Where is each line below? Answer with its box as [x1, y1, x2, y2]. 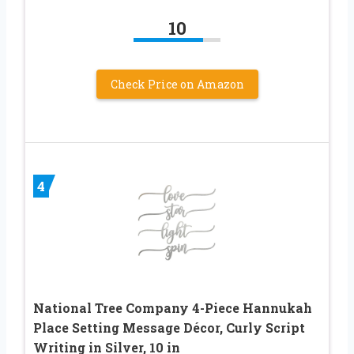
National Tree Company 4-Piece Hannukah [33, 299, 312, 316]
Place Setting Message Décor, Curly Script [33, 318, 305, 336]
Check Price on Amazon [110, 76, 244, 92]
